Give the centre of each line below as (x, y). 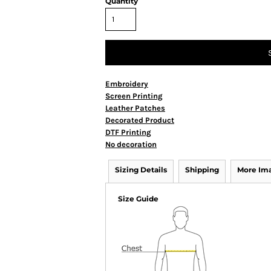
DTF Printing (128, 132)
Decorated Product (140, 120)
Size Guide (138, 199)
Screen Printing (134, 96)
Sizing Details (141, 170)
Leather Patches (135, 108)
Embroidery (127, 84)
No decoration (131, 144)
